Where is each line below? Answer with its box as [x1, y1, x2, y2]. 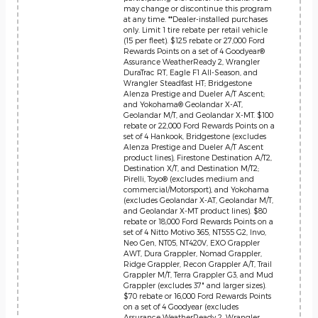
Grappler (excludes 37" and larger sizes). [124, 280, 266, 290]
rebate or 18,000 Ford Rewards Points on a [124, 216, 273, 226]
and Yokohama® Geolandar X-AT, [124, 99, 243, 109]
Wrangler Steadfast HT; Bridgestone [124, 78, 252, 87]
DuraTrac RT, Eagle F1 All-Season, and [124, 67, 258, 77]
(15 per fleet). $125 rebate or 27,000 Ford [124, 35, 265, 45]
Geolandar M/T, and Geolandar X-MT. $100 [124, 110, 273, 119]
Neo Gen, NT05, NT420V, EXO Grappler [124, 238, 260, 247]
